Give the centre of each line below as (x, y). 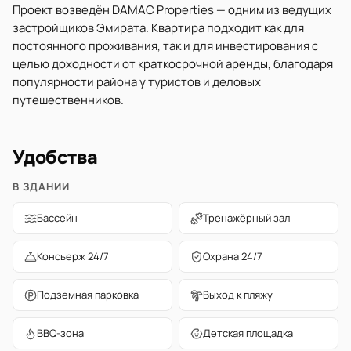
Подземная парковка (88, 295)
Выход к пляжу (238, 295)
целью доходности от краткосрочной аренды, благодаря (173, 64)
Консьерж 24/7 (73, 256)
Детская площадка (248, 333)
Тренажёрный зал (246, 218)
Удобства (56, 157)
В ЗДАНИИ (42, 186)
